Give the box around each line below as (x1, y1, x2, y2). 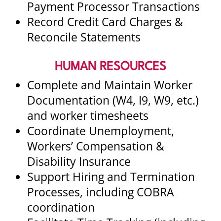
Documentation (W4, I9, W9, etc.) (27, 92, 199, 108)
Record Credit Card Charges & (27, 14, 183, 30)
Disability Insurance (27, 153, 131, 169)
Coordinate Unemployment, (27, 123, 174, 139)
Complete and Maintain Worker (27, 77, 192, 93)
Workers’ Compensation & (27, 138, 164, 154)
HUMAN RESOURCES (55, 61, 166, 73)
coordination (27, 199, 95, 215)
